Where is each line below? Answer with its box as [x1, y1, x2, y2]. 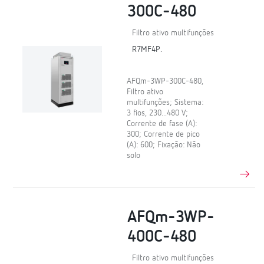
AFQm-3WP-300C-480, [127, 77, 204, 86]
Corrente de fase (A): [127, 120, 197, 128]
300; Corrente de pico [127, 130, 200, 139]
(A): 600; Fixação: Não [127, 141, 201, 150]
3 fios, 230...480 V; [127, 109, 189, 118]
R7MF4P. [132, 45, 163, 54]
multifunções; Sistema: [127, 98, 204, 107]
